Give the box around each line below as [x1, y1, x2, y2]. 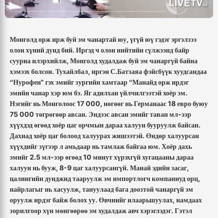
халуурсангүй [85, 163, 127, 172]
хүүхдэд [10, 121, 33, 129]
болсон [31, 67, 52, 76]
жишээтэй [112, 131, 143, 140]
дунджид [45, 174, 71, 183]
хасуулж [54, 185, 79, 194]
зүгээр [39, 142, 58, 151]
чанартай [87, 35, 116, 44]
